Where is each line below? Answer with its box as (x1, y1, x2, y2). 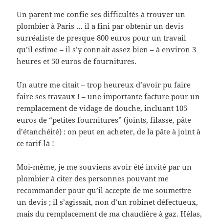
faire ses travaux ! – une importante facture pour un (17, 91, 200, 101)
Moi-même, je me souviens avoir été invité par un (17, 161, 192, 172)
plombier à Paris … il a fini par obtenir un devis (17, 21, 184, 31)
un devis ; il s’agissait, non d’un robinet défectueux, (17, 197, 198, 207)
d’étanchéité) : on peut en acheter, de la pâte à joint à (17, 126, 201, 136)
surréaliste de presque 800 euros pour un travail (17, 32, 187, 43)
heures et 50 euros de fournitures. (17, 56, 137, 66)
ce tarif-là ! (17, 138, 55, 148)
